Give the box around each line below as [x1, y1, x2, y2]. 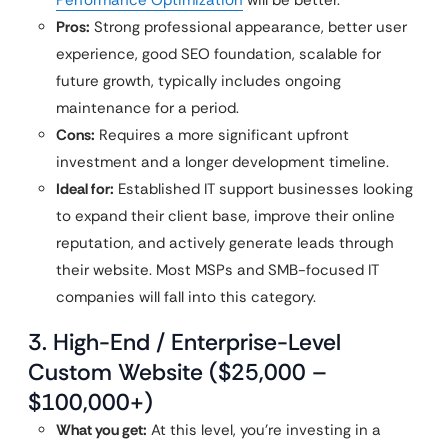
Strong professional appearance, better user [90, 17, 407, 37]
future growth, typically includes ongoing [56, 71, 341, 91]
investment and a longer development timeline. [56, 152, 389, 172]
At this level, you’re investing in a [147, 420, 381, 440]
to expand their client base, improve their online [56, 206, 395, 226]
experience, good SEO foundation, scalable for [56, 44, 381, 64]
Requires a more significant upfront [95, 125, 349, 145]
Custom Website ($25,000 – [28, 357, 327, 387]
